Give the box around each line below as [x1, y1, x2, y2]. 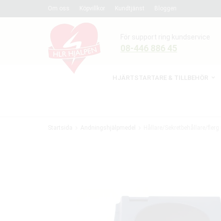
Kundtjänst [115, 5, 145, 12]
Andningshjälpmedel [80, 124, 136, 131]
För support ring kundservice [120, 33, 210, 41]
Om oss [48, 5, 70, 12]
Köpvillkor [79, 5, 105, 12]
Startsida [48, 124, 73, 131]
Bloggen [154, 5, 177, 12]
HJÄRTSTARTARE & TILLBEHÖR [112, 74, 208, 81]
